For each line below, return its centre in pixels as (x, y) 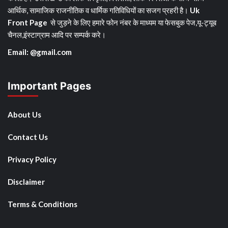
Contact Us (28, 137)
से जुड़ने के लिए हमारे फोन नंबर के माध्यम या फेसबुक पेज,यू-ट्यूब (133, 23)
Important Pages (49, 86)
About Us (24, 115)
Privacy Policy (32, 160)
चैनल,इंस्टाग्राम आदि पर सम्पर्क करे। (57, 35)
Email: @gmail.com (40, 52)
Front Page (27, 23)
